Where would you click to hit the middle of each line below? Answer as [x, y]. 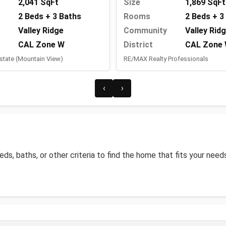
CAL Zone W [41, 45]
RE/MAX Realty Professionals [166, 59]
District [138, 45]
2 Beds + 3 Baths [50, 17]
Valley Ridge [41, 31]
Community [145, 31]
